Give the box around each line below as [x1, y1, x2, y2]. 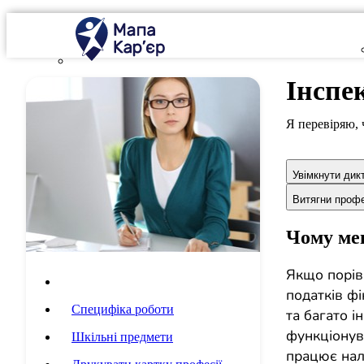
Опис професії [71, 275, 151, 288]
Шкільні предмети [71, 330, 173, 344]
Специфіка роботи [71, 302, 174, 316]
